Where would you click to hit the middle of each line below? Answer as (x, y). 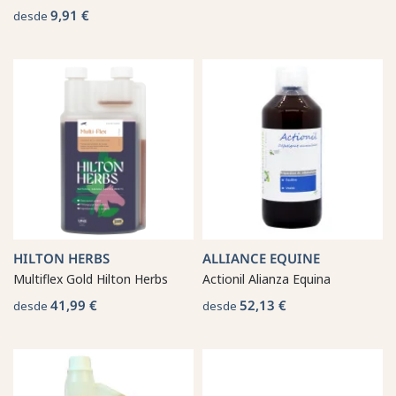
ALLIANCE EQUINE (261, 258)
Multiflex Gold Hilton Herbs (91, 278)
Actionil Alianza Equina (267, 278)
